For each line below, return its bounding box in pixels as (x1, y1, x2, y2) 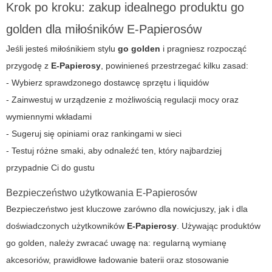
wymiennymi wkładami (6, 112, 92, 122)
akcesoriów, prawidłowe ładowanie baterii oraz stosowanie (6, 255, 229, 265)
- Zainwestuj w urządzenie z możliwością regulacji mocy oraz (6, 95, 239, 105)
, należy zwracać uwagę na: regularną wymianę (44, 238, 226, 248)
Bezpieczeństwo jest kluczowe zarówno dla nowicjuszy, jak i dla (6, 204, 248, 214)
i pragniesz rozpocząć (160, 44, 246, 54)
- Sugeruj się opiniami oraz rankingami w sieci (6, 129, 182, 139)
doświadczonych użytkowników (6, 221, 127, 231)
